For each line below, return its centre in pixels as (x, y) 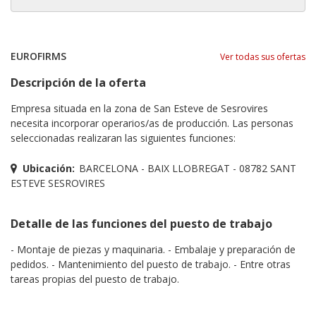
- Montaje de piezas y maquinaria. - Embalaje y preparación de (153, 249)
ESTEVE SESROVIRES (58, 183)
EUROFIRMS (38, 56)
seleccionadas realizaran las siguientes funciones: (123, 138)
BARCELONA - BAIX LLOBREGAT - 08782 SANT (187, 168)
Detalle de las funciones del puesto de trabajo (141, 223)
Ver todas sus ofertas (263, 56)
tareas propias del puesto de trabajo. (95, 279)
